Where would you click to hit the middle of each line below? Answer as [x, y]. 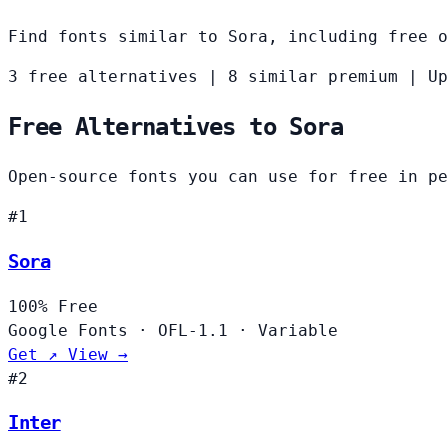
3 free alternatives [103, 77]
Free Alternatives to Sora [175, 127]
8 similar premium [313, 77]
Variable [298, 330]
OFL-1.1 [193, 330]
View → [98, 354]
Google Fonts [73, 330]
